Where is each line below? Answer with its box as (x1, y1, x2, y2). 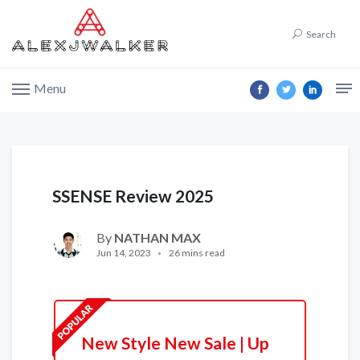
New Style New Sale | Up (80, 333, 269, 354)
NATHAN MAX (114, 230, 201, 246)
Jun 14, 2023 (96, 247, 151, 260)
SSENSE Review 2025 (52, 186, 214, 207)
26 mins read (169, 247, 225, 260)
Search (306, 28, 336, 41)
